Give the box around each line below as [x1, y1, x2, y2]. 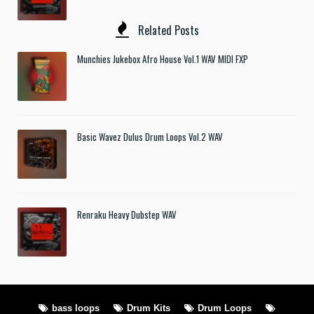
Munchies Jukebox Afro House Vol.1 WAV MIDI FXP [77, 51, 248, 66]
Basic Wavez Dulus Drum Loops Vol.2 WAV [77, 129, 223, 144]
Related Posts [135, 21, 199, 39]
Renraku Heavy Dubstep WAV [77, 207, 177, 221]
